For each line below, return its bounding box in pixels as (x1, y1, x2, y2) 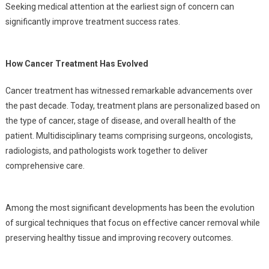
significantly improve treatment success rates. (5, 17, 180, 26)
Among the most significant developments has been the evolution (5, 203, 255, 213)
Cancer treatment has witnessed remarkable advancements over (5, 86, 253, 95)
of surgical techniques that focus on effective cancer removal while (5, 218, 260, 228)
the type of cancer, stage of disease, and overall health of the (5, 116, 236, 125)
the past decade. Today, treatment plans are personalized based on (5, 101, 260, 110)
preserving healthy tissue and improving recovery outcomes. (5, 233, 233, 243)
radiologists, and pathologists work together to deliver (5, 146, 208, 156)
